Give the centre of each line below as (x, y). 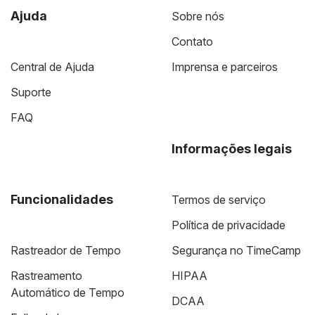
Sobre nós (198, 16)
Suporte (31, 92)
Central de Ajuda (52, 66)
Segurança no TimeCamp (236, 250)
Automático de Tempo (67, 292)
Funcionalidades (62, 199)
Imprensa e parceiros (225, 66)
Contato (192, 41)
